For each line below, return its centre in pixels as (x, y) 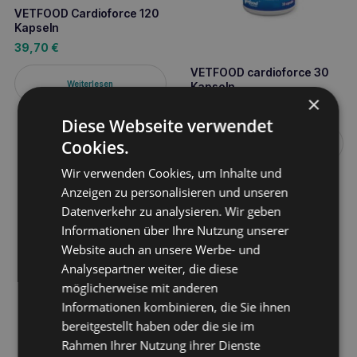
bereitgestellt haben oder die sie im (158, 326)
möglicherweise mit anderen (140, 288)
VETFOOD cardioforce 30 (259, 73)
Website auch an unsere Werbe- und (161, 249)
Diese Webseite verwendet (167, 126)
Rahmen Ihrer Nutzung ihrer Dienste (161, 345)
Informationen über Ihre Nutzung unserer (175, 230)
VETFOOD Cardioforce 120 (86, 13)
